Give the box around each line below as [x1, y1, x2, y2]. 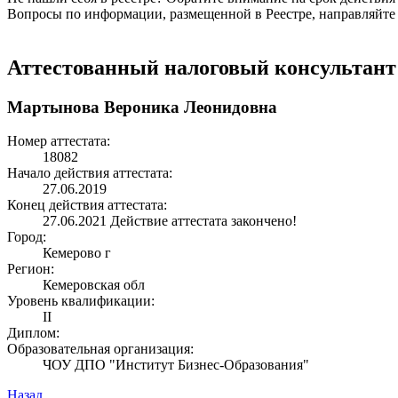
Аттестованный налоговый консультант [7, 55, 396, 79]
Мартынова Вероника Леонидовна [7, 97, 277, 116]
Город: [7, 229, 46, 245]
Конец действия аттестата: [7, 197, 167, 213]
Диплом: [7, 325, 60, 341]
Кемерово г [43, 245, 111, 261]
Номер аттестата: [7, 133, 110, 149]
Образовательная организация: [7, 341, 194, 357]
